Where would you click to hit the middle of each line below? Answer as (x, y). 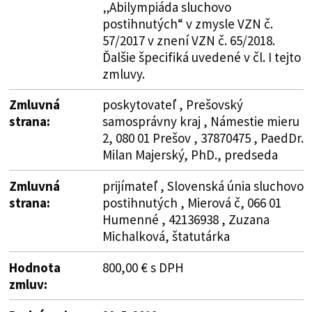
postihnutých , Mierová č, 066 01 (192, 202)
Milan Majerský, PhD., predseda (190, 154)
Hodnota (34, 267)
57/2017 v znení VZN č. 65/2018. (188, 40)
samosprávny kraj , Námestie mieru (201, 121)
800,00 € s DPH (143, 267)
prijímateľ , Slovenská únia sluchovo (203, 186)
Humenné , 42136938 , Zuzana (186, 219)
